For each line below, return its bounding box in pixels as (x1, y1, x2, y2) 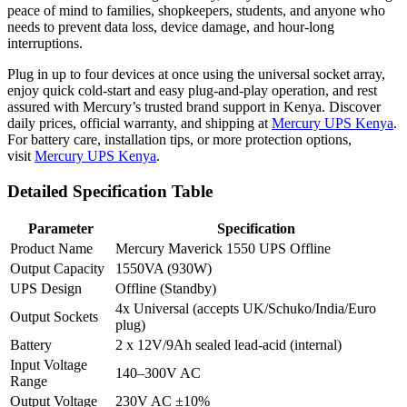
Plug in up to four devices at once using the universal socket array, (7, 65, 385, 82)
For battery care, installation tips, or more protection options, (7, 131, 352, 147)
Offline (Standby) (115, 281, 216, 297)
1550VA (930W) (115, 261, 212, 277)
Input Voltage (10, 357, 87, 373)
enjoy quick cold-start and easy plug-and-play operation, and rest (7, 82, 377, 98)
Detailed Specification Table (7, 181, 213, 201)
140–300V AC (115, 365, 201, 382)
